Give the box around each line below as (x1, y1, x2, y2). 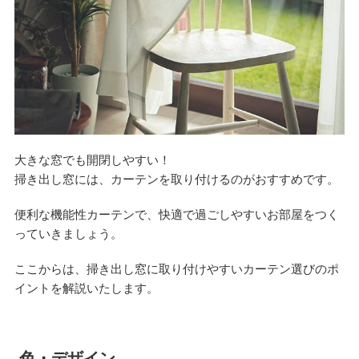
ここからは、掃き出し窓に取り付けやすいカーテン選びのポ (14, 261, 339, 276)
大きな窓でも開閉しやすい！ (14, 152, 171, 167)
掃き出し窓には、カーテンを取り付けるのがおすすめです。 (14, 171, 339, 186)
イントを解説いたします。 (14, 280, 159, 295)
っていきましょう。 (14, 226, 123, 240)
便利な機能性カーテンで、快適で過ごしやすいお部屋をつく (14, 207, 339, 221)
